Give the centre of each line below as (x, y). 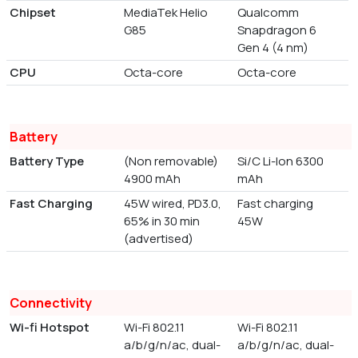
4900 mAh (152, 179)
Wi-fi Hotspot (50, 328)
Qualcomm (268, 13)
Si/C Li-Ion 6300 (281, 161)
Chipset (33, 13)
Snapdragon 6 (277, 30)
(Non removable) (171, 161)
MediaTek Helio (165, 13)
